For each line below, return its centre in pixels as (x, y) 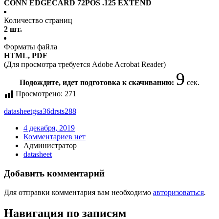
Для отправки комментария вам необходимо (78, 192)
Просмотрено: (39, 94)
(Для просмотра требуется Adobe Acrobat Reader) (85, 65)
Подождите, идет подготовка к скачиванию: (98, 83)
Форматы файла (31, 47)
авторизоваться (178, 192)
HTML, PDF (26, 56)
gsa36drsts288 (54, 111)
